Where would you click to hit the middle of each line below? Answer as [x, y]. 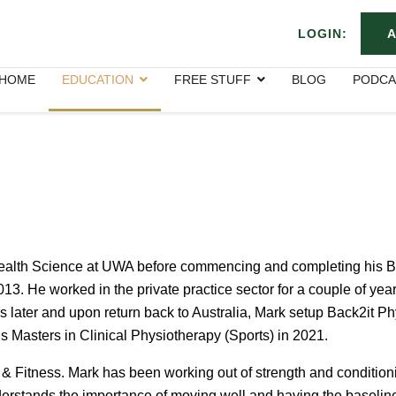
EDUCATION [97, 79]
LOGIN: [325, 33]
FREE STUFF [212, 79]
